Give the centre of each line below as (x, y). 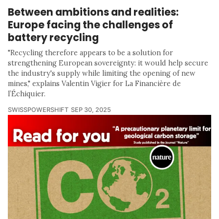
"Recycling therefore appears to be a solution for (90, 53)
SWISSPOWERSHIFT (38, 110)
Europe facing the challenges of (90, 25)
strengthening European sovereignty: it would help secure (108, 63)
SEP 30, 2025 (91, 110)
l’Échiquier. (27, 94)
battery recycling (53, 38)
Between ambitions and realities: (93, 12)
